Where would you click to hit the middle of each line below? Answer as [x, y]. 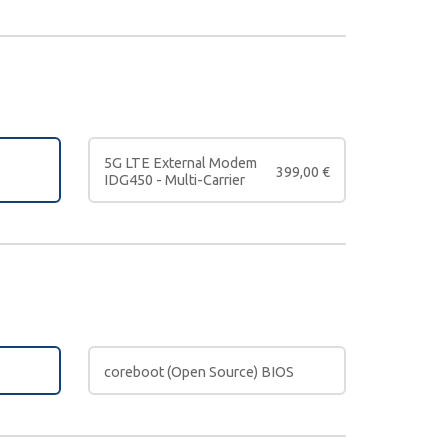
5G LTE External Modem [180, 163]
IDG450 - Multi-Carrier [174, 180]
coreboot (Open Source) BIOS [199, 372]
